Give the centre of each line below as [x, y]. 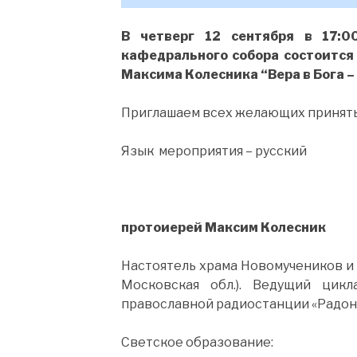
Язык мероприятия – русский [214, 151]
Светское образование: [197, 342]
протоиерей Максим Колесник [224, 227]
